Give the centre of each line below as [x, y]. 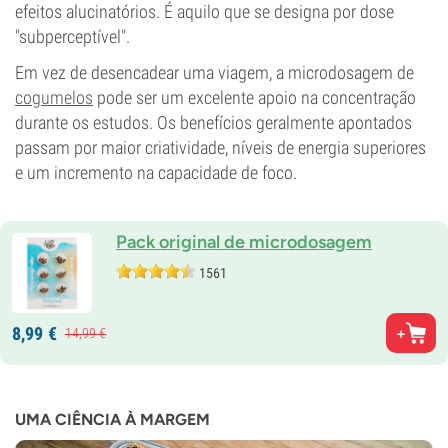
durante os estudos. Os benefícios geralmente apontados [213, 122]
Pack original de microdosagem [244, 242]
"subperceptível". [72, 36]
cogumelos [54, 97]
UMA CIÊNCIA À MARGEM [112, 419]
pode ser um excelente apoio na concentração [254, 97]
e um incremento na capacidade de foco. [156, 172]
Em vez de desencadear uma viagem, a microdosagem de [214, 72]
